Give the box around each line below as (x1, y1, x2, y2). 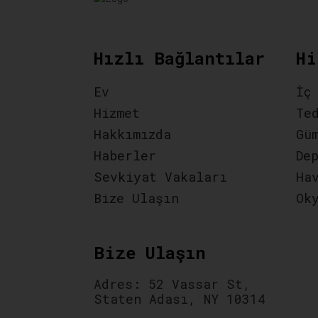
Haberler (94, 146, 156, 164)
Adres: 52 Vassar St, (94, 275, 251, 292)
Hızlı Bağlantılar (94, 46, 265, 70)
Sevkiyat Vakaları (94, 168, 227, 185)
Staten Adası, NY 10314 (94, 290, 265, 307)
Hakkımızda (94, 125, 171, 143)
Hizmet (94, 104, 140, 121)
